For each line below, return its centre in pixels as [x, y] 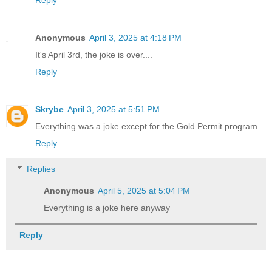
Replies [41, 168]
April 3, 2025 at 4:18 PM [135, 38]
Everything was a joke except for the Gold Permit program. [148, 127]
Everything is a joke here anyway [107, 207]
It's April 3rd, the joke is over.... [94, 55]
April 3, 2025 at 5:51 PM [114, 110]
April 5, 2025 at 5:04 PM [144, 190]
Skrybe [49, 110]
